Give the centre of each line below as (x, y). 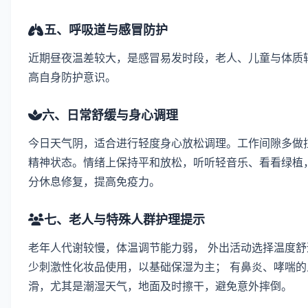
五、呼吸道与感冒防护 (106, 30)
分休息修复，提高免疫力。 (94, 181)
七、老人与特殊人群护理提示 (124, 220)
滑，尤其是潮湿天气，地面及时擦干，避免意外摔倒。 (160, 286)
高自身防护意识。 (72, 77)
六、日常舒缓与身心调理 (110, 115)
